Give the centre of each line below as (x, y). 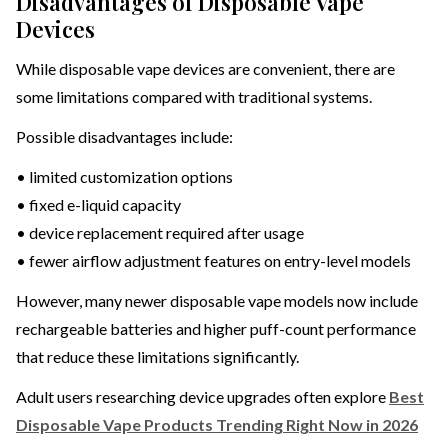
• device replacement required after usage (160, 233)
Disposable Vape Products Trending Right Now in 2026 (217, 425)
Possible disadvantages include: (124, 137)
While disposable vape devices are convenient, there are (205, 69)
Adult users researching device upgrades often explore (202, 397)
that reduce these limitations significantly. (157, 357)
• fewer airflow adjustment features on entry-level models (213, 261)
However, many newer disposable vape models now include (217, 301)
